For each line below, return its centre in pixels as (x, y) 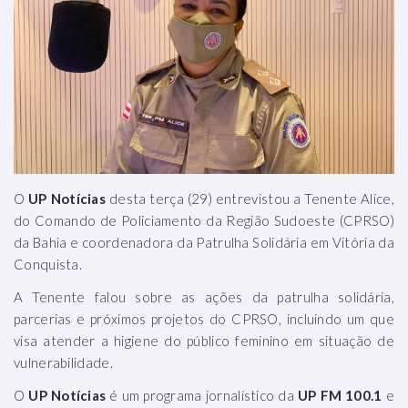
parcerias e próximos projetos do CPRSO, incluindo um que (204, 318)
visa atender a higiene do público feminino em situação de (204, 340)
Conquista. (48, 264)
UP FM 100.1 (340, 395)
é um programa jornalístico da (204, 395)
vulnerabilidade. (63, 362)
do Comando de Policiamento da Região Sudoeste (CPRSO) (204, 220)
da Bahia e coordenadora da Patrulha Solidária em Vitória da (204, 242)
